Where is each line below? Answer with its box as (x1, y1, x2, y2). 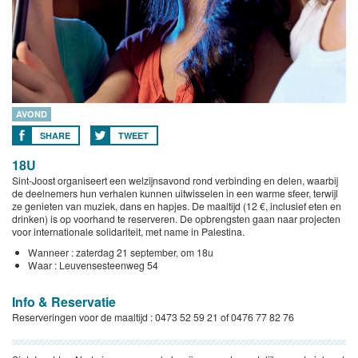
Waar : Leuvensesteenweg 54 (28, 258, 158, 272)
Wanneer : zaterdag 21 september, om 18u (28, 245, 213, 259)
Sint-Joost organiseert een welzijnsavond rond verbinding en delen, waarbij (12, 173, 338, 187)
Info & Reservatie (12, 292, 116, 311)
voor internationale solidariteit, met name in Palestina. (12, 225, 245, 238)
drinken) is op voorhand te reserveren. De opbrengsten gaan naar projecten (12, 212, 340, 225)
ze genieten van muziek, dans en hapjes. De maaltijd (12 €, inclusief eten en (12, 199, 341, 213)
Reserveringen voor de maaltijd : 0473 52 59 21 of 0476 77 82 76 (12, 310, 294, 324)
